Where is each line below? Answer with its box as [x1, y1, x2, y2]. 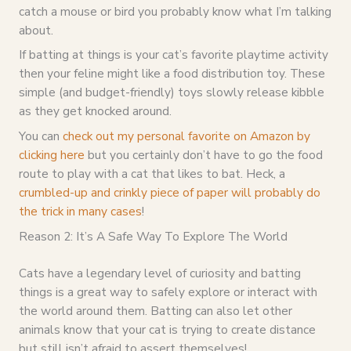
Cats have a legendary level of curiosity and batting [18, 265, 301, 282]
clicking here [18, 147, 85, 164]
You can [18, 128, 63, 145]
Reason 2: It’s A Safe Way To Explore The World [18, 227, 288, 244]
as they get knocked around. [18, 103, 172, 120]
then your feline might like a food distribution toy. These [18, 65, 325, 82]
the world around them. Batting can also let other [18, 302, 292, 320]
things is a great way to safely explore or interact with [18, 284, 317, 301]
